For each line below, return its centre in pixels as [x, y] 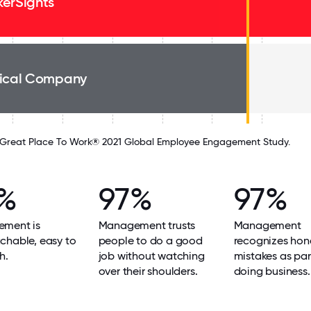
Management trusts [147, 225]
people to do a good [150, 241]
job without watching [151, 256]
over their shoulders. [148, 271]
